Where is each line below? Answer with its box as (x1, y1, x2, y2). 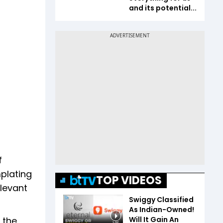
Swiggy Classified (129, 194, 194, 205)
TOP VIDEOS (96, 172, 162, 188)
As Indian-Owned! (129, 204, 194, 215)
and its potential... (129, 2, 197, 13)
